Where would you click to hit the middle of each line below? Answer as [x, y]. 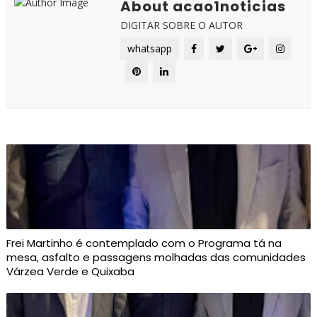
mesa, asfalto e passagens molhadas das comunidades [156, 257]
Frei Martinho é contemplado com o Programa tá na [144, 243]
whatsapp [149, 48]
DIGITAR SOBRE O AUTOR [181, 25]
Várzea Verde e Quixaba [70, 271]
